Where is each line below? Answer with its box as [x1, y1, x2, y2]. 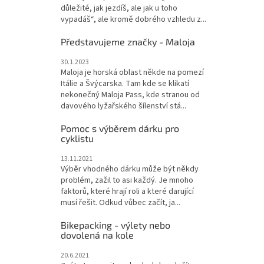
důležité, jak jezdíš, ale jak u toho [61, 2, 177, 14]
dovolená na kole [61, 229, 134, 240]
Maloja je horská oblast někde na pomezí [61, 66, 204, 78]
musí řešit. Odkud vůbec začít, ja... [61, 196, 180, 209]
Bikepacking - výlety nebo [61, 219, 170, 230]
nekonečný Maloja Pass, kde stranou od [61, 88, 200, 101]
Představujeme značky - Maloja [61, 35, 195, 47]
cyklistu [61, 132, 94, 144]
